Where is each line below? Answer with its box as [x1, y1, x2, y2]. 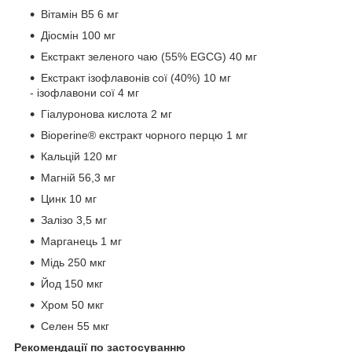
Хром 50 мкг [41, 298, 104, 311]
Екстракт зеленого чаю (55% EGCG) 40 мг [41, 49, 257, 63]
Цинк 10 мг [41, 192, 97, 205]
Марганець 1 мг [41, 234, 122, 247]
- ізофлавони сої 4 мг [30, 86, 139, 99]
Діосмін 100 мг [41, 28, 115, 42]
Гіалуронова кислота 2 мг [41, 107, 172, 120]
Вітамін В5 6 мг [41, 7, 119, 20]
